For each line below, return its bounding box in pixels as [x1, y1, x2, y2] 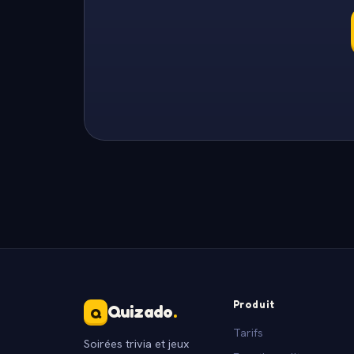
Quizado [107, 301, 173, 322]
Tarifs [232, 325, 263, 340]
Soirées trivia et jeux [84, 335, 190, 351]
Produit [232, 297, 276, 311]
